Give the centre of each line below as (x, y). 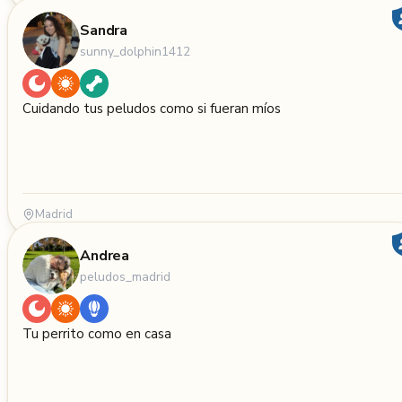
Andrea (105, 255)
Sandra (104, 30)
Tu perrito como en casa (97, 334)
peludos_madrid (125, 276)
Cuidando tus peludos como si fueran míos (152, 109)
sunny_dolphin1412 (135, 51)
